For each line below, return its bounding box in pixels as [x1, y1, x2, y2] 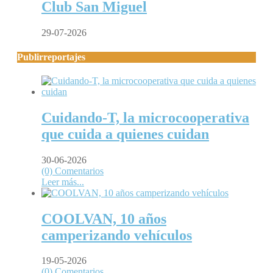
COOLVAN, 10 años [41, 210, 166, 227]
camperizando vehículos [41, 227, 192, 243]
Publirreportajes [17, 51, 85, 62]
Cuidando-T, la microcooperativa [41, 109, 249, 126]
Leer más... [41, 176, 84, 187]
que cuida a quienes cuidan [41, 126, 209, 142]
